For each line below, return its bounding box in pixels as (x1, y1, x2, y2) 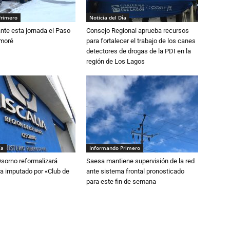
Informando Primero (89, 144, 140, 151)
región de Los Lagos (86, 57, 145, 65)
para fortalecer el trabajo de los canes (86, 36, 196, 45)
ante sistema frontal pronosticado (86, 167, 184, 175)
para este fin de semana (86, 177, 156, 185)
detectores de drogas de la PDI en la (86, 47, 191, 55)
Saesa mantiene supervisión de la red (86, 157, 195, 165)
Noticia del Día (89, 13, 126, 21)
